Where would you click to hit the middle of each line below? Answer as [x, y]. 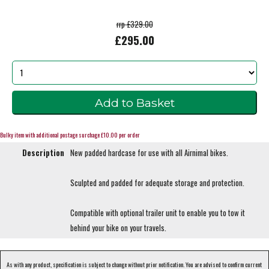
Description [43, 153]
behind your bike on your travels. [118, 228]
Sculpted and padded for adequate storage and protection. [157, 183]
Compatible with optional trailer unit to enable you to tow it [158, 213]
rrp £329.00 [134, 24]
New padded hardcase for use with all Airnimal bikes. [149, 153]
